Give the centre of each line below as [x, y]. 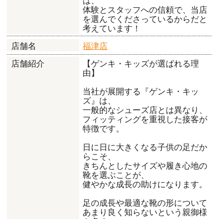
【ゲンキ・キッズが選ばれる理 [141, 64]
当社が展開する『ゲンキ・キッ [141, 91]
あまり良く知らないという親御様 [145, 212]
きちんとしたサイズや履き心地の [145, 166]
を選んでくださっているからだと [145, 19]
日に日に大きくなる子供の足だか [145, 147]
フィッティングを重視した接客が [145, 119]
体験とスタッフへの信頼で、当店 [145, 10]
